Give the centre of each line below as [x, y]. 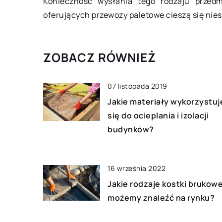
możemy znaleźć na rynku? [161, 198]
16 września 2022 [137, 168]
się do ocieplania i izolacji [158, 116]
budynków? [131, 130]
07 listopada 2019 [138, 86]
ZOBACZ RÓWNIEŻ [100, 57]
